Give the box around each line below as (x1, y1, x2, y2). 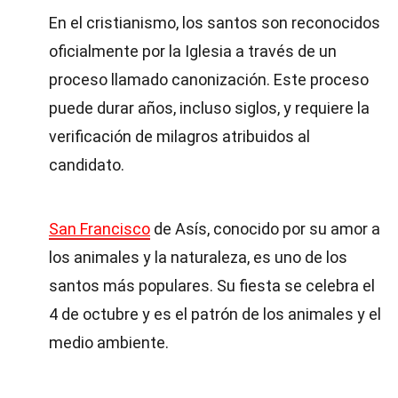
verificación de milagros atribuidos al (49, 127, 310, 146)
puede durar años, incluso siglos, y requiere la (49, 99, 370, 117)
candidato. (49, 155, 124, 174)
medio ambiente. (49, 333, 169, 352)
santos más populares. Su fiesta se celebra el (49, 276, 375, 295)
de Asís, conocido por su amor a (150, 219, 380, 238)
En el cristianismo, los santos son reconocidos (49, 13, 380, 32)
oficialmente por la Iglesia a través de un (49, 42, 337, 60)
